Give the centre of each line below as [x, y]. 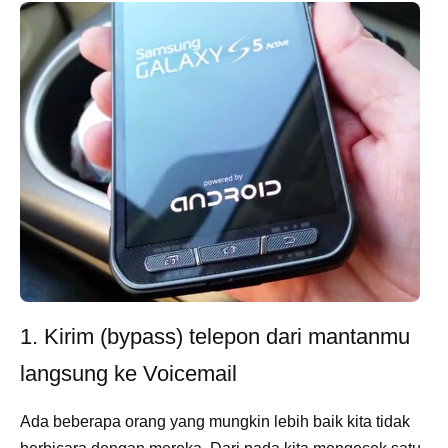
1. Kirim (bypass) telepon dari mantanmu [215, 336]
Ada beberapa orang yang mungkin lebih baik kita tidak [215, 421]
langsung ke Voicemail [128, 373]
